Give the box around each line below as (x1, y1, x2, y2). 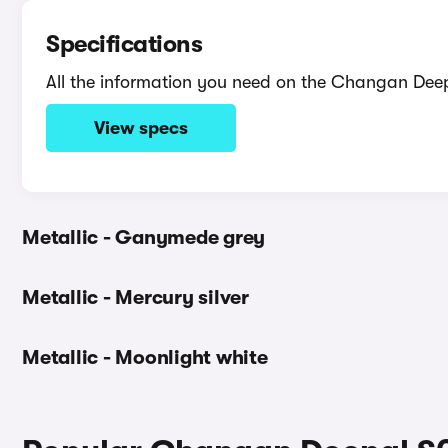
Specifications (46, 30, 202, 58)
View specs (94, 118, 188, 138)
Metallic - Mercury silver (22, 286, 249, 309)
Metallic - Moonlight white (22, 346, 268, 369)
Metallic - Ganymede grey (22, 226, 265, 249)
